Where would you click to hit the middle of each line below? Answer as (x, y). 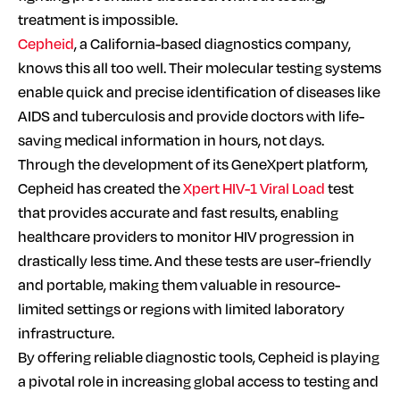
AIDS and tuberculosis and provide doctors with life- (191, 115)
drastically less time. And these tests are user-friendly (195, 260)
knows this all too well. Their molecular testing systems (200, 67)
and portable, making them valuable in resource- (179, 284)
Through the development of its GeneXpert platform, (193, 163)
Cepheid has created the (100, 187)
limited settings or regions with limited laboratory (181, 308)
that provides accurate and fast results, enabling (178, 212)
